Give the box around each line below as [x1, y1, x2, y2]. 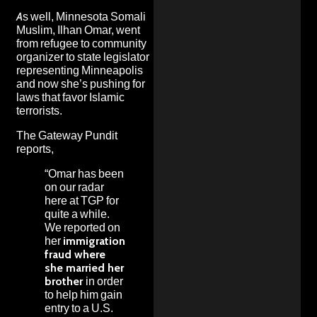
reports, [16, 142, 54, 156]
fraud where [45, 247, 105, 261]
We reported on [45, 220, 120, 234]
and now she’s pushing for [16, 76, 145, 91]
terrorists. [16, 103, 62, 117]
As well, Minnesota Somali [16, 9, 146, 23]
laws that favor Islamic [16, 90, 125, 104]
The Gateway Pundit [16, 128, 117, 142]
